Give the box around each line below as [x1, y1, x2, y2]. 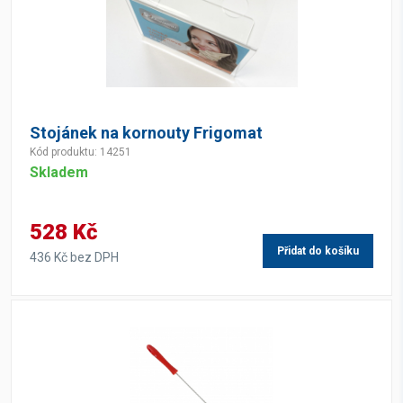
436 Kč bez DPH [30, 250, 119, 264]
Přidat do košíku [277, 245, 359, 257]
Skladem [30, 164, 88, 181]
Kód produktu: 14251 [30, 146, 131, 158]
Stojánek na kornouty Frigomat [30, 123, 263, 142]
